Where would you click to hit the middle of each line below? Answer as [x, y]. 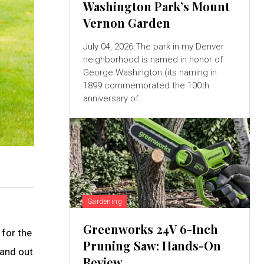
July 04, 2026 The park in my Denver [109, 47]
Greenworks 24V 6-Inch [150, 229]
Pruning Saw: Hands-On [152, 246]
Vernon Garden [126, 23]
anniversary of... [114, 99]
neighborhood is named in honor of [153, 60]
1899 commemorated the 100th [146, 86]
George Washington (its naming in [150, 73]
